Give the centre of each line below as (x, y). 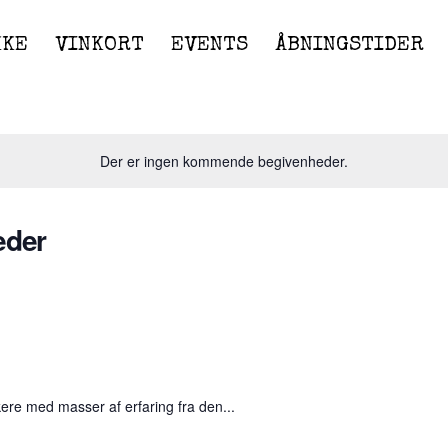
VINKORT (100, 45)
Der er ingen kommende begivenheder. (224, 161)
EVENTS (209, 45)
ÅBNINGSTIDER (349, 45)
